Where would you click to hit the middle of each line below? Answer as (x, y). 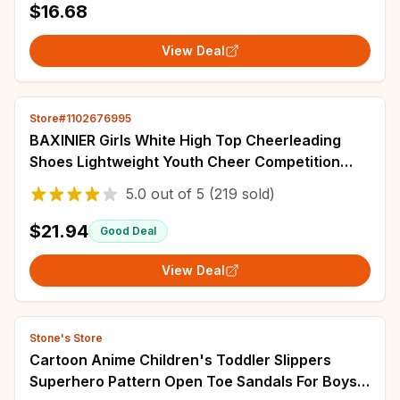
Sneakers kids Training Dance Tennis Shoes (184, 183)
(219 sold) (240, 194)
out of (171, 194)
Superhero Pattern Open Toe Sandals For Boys (193, 381)
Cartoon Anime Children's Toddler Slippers (180, 360)
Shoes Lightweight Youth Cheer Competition (185, 162)
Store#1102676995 (80, 118)
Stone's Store (66, 338)
